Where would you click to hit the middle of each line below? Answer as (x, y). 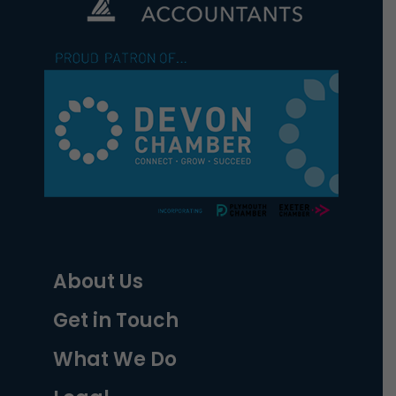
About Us (98, 282)
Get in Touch (116, 321)
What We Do (115, 360)
